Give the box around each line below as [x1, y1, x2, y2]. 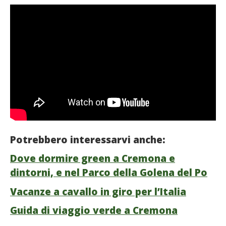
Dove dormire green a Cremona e [10, 152, 175, 165]
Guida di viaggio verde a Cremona [10, 204, 178, 217]
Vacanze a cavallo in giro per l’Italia [10, 185, 186, 198]
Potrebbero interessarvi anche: [10, 133, 165, 146]
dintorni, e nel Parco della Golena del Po [10, 166, 207, 180]
